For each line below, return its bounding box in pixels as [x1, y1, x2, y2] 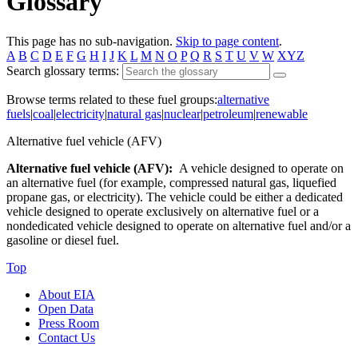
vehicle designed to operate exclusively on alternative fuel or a [6, 204, 319, 218]
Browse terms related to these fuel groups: [6, 92, 217, 106]
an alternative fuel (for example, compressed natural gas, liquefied [6, 175, 336, 189]
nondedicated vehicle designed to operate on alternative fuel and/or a [6, 218, 351, 233]
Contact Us [38, 330, 95, 344]
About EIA [38, 287, 95, 301]
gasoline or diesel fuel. [6, 233, 119, 247]
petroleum [203, 106, 253, 121]
